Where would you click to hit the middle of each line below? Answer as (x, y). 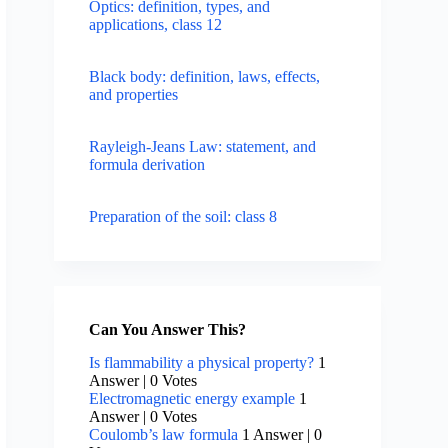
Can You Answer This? (168, 330)
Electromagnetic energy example (192, 399)
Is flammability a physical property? (202, 363)
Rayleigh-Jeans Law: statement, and (203, 147)
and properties (134, 95)
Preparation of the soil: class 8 (183, 217)
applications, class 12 (156, 25)
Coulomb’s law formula (164, 435)
